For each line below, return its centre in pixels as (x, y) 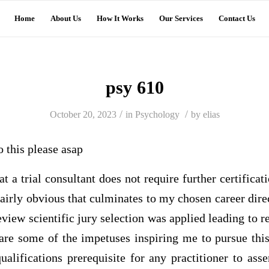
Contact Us (237, 18)
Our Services (181, 18)
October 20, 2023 (83, 114)
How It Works (120, 18)
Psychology (157, 114)
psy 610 (134, 87)
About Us (66, 18)
